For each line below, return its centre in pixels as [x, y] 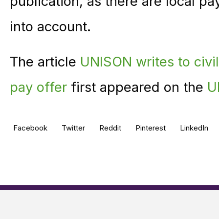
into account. [50, 26]
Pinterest [150, 128]
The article [45, 62]
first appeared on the [137, 87]
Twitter [72, 128]
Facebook [29, 128]
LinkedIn [193, 128]
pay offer [38, 87]
